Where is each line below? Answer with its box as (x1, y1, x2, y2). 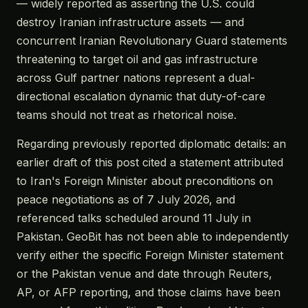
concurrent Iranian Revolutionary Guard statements (16, 34, 287, 47)
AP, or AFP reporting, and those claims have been (16, 285, 280, 299)
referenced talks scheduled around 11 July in (16, 211, 251, 225)
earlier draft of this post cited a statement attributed (16, 155, 283, 169)
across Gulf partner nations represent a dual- (16, 71, 255, 85)
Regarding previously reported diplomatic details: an (16, 137, 286, 151)
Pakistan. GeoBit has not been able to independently (16, 230, 289, 243)
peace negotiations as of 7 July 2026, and (16, 192, 235, 206)
